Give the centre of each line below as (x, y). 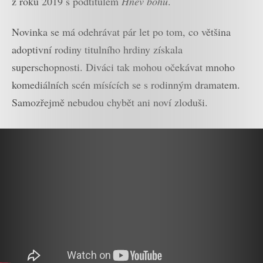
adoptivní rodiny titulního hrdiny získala (97, 50)
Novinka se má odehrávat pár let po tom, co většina (121, 32)
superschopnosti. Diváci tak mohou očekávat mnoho (123, 67)
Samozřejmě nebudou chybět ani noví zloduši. (110, 102)
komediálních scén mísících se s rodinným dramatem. (126, 85)
